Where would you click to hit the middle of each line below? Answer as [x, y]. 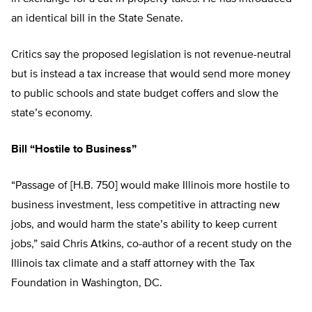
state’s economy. [52, 114]
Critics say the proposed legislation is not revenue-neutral [151, 55]
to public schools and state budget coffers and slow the [145, 94]
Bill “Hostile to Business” [74, 150]
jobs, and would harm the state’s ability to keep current [144, 225]
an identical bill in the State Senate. [97, 19]
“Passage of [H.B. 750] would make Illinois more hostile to [150, 186]
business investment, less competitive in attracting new [146, 206]
